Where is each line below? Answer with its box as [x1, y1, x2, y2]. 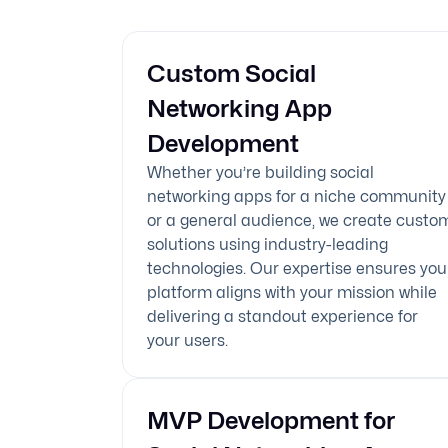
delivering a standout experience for [147, 307, 418, 326]
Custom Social [147, 59, 316, 88]
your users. [147, 331, 228, 350]
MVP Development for [147, 406, 395, 435]
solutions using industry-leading [147, 235, 388, 254]
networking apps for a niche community [147, 187, 446, 206]
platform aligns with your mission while [147, 283, 437, 302]
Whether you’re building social [147, 163, 374, 182]
